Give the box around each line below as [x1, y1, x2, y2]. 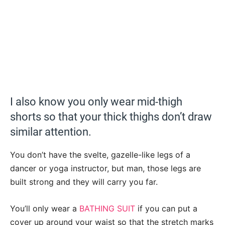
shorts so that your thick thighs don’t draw [10, 110, 212, 124]
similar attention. [10, 126, 94, 139]
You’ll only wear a [10, 203, 79, 214]
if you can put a [135, 203, 197, 214]
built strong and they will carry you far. [10, 177, 158, 187]
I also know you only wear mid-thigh [10, 95, 182, 108]
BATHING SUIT [79, 203, 135, 214]
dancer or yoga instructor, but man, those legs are [10, 163, 201, 174]
